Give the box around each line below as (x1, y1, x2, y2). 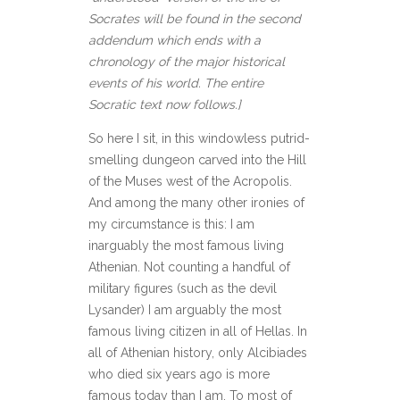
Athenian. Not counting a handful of (88, 260, 290, 274)
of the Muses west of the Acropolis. (88, 174, 292, 188)
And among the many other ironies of (88, 196, 304, 210)
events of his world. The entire (88, 76, 263, 90)
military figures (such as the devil (88, 281, 277, 296)
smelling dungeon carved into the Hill (88, 153, 306, 167)
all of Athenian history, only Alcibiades (88, 346, 307, 360)
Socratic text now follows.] (88, 97, 241, 112)
